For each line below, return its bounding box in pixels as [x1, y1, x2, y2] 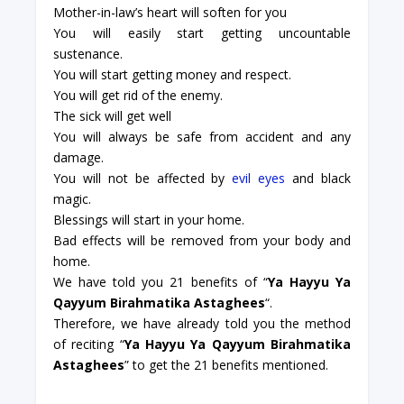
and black [285, 169, 352, 187]
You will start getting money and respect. [52, 65, 291, 83]
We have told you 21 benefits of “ [52, 272, 268, 290]
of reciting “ [52, 335, 124, 353]
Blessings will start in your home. [52, 210, 244, 228]
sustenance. [52, 44, 123, 62]
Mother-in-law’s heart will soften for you [52, 3, 287, 21]
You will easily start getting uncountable [52, 23, 352, 41]
